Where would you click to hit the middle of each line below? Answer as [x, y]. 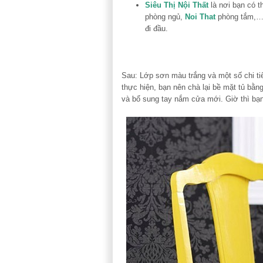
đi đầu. [156, 28]
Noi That [200, 16]
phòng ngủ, [165, 16]
